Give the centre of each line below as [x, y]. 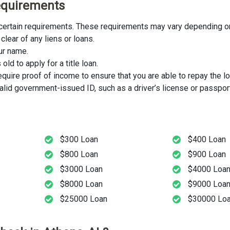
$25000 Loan [83, 199]
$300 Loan [79, 140]
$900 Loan [207, 155]
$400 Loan [207, 140]
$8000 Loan [81, 184]
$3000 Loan [81, 169]
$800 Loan [79, 155]
